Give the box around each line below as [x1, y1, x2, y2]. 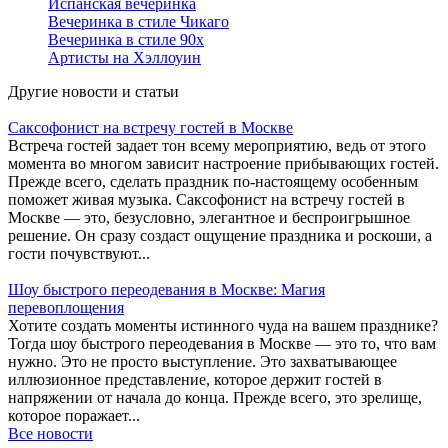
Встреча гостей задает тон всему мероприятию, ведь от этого [8, 136, 426, 154]
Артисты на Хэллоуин [48, 48, 201, 66]
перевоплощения [8, 298, 124, 316]
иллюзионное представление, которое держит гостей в [8, 370, 382, 388]
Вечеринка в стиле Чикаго [48, 12, 229, 30]
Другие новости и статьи [8, 82, 179, 100]
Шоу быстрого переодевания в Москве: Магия [8, 280, 325, 298]
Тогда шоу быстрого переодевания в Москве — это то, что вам [8, 334, 436, 352]
